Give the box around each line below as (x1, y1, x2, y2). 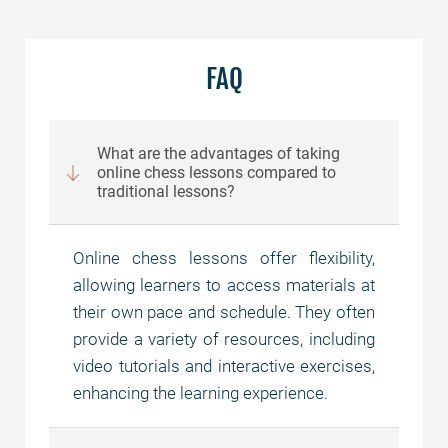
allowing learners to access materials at (73, 275, 375, 295)
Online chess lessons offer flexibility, (73, 248, 375, 268)
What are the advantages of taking (97, 144, 340, 163)
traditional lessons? (97, 182, 235, 201)
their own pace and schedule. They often (73, 302, 375, 322)
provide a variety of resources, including (73, 329, 375, 349)
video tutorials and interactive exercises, (73, 356, 375, 376)
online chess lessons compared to (97, 163, 336, 182)
